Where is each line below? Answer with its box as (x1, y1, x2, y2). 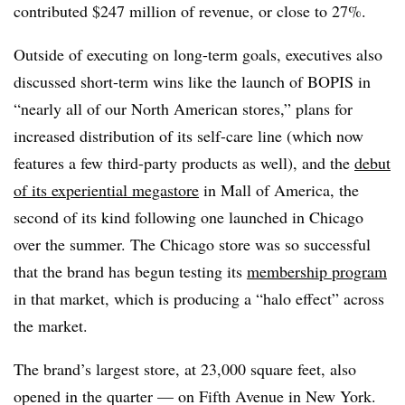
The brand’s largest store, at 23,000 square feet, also (14, 358, 356, 380)
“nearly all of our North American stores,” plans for (14, 98, 353, 119)
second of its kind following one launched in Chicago (14, 206, 363, 228)
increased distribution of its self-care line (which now (14, 125, 363, 146)
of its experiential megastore (14, 179, 199, 201)
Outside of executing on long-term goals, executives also (14, 43, 382, 65)
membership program (247, 260, 387, 282)
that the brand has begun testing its (14, 260, 247, 282)
